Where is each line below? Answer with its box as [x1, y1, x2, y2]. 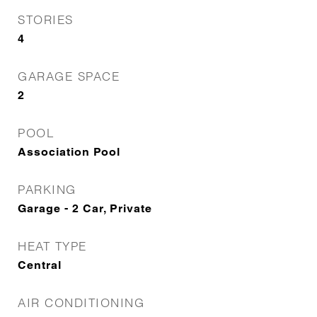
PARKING [18, 182, 76, 197]
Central [18, 258, 62, 272]
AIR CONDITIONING [18, 295, 144, 310]
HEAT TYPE [18, 238, 87, 253]
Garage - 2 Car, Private [18, 202, 152, 215]
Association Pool [18, 145, 120, 158]
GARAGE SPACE [18, 69, 120, 83]
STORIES [18, 12, 74, 27]
